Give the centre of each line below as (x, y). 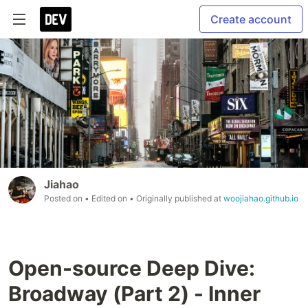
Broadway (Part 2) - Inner (134, 294)
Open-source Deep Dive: (132, 268)
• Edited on (107, 199)
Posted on (64, 199)
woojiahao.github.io (261, 199)
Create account (251, 19)
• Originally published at (176, 199)
